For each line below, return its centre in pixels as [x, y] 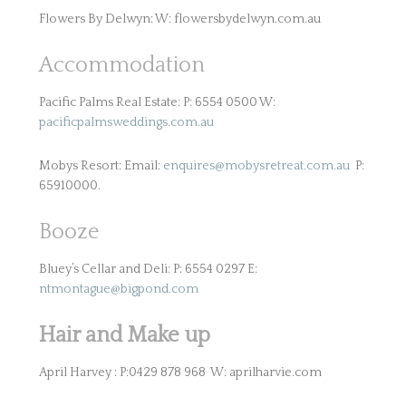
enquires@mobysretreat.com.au [256, 166]
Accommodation [121, 65]
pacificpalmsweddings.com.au [126, 122]
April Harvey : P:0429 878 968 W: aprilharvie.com [180, 372]
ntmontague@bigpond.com [118, 289]
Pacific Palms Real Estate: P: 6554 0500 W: [157, 102]
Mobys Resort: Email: [101, 166]
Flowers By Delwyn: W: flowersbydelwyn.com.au [179, 19]
